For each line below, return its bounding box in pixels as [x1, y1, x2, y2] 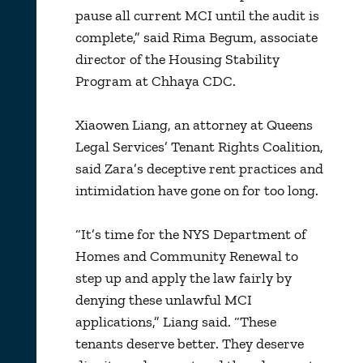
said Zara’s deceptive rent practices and [75, 159, 323, 177]
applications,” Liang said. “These [75, 312, 276, 331]
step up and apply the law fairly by [75, 268, 292, 287]
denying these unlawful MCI [75, 290, 252, 309]
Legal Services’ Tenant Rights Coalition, [75, 137, 323, 156]
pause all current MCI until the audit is [75, 6, 319, 24]
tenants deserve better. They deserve [75, 334, 304, 352]
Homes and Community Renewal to [75, 246, 298, 265]
